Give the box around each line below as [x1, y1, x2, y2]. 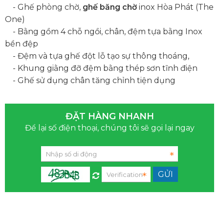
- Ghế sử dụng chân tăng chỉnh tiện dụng [5, 76, 175, 85]
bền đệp [5, 39, 38, 48]
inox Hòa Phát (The [137, 2, 214, 12]
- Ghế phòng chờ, [5, 2, 83, 12]
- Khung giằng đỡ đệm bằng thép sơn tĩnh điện [5, 64, 197, 73]
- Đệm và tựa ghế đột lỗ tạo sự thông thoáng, [5, 51, 189, 61]
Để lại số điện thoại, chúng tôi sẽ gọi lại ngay [24, 123, 195, 132]
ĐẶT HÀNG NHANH [65, 111, 154, 122]
